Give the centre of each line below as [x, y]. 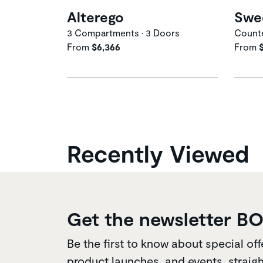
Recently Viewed [158, 153]
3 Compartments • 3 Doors [123, 32]
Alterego [95, 16]
